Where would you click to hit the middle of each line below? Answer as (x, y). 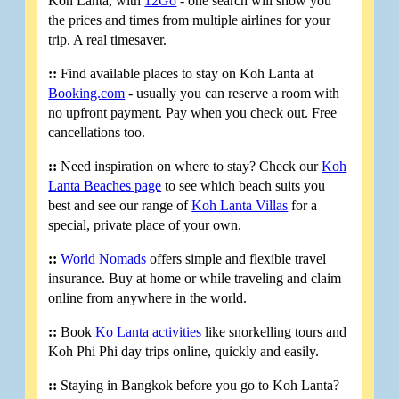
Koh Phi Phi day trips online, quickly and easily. (184, 352)
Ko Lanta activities (149, 332)
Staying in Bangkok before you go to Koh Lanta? (199, 386)
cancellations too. (97, 133)
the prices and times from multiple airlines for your (190, 20)
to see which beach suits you (244, 186)
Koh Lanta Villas (240, 206)
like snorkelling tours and (274, 332)
